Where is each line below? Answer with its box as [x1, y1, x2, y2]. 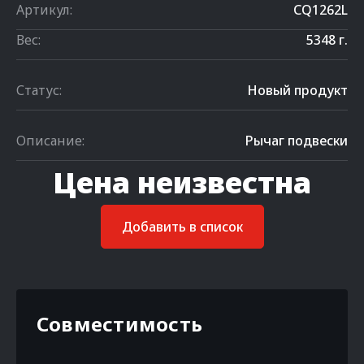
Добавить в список [121, 218, 243, 236]
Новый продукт [247, 81, 348, 99]
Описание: [16, 132, 84, 149]
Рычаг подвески [245, 132, 348, 149]
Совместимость [37, 310, 203, 337]
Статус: [16, 81, 62, 99]
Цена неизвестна [53, 162, 311, 202]
